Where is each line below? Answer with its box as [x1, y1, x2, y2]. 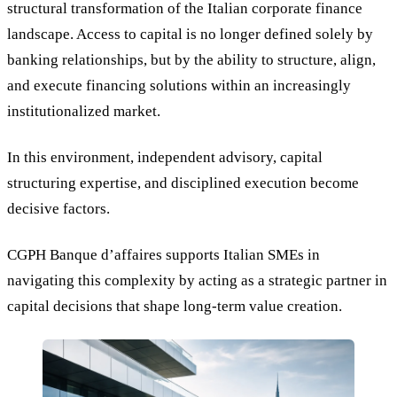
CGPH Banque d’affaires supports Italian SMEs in [7, 245, 320, 263]
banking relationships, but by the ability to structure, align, [7, 51, 376, 69]
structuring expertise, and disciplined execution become [7, 175, 359, 192]
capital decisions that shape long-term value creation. [7, 297, 342, 315]
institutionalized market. [7, 103, 160, 121]
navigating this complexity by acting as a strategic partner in [7, 271, 387, 289]
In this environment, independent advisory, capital [7, 149, 323, 167]
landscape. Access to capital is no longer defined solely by [7, 26, 373, 43]
